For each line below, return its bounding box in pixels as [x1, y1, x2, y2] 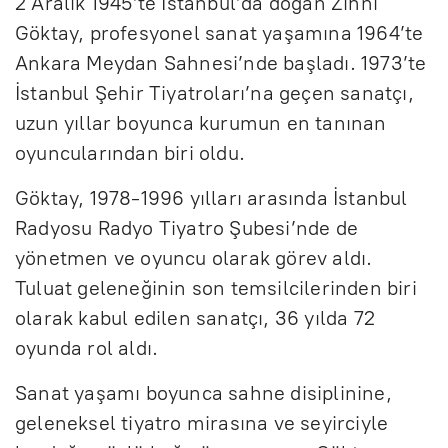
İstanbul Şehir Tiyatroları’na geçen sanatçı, [15, 81, 414, 106]
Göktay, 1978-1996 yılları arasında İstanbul [15, 186, 408, 211]
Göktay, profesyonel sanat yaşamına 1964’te [15, 21, 424, 46]
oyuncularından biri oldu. [15, 141, 245, 166]
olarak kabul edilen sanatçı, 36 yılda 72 [15, 306, 376, 331]
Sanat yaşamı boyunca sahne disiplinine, [15, 381, 392, 406]
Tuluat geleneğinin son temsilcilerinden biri [15, 276, 417, 301]
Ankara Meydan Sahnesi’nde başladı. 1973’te [15, 51, 427, 76]
